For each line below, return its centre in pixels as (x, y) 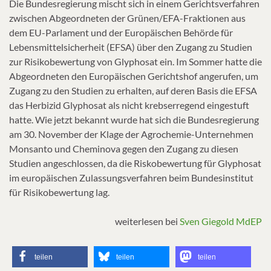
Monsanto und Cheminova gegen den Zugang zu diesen (124, 148)
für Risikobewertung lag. (59, 192)
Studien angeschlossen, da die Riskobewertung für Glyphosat (135, 163)
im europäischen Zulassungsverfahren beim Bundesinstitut (131, 177)
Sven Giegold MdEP (221, 221)
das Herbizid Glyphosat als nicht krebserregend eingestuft (129, 105)
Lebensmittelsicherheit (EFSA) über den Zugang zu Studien (131, 47)
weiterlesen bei (147, 221)
